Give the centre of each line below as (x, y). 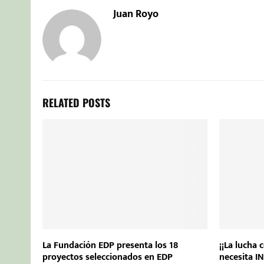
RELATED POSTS (76, 103)
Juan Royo (136, 14)
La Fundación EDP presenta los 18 (110, 245)
